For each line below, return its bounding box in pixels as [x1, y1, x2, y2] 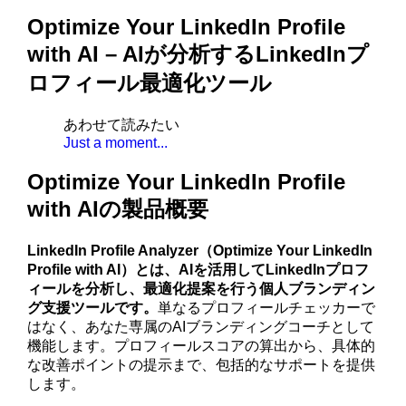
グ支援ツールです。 [27, 299, 159, 315]
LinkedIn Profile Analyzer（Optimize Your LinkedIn [27, 242, 373, 258]
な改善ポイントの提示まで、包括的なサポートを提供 [27, 356, 376, 372]
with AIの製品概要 [27, 196, 209, 221]
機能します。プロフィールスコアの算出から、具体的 [27, 337, 376, 353]
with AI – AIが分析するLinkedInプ [27, 42, 370, 67]
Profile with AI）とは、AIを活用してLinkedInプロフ [27, 261, 370, 277]
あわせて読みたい [63, 116, 180, 132]
